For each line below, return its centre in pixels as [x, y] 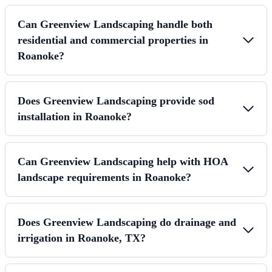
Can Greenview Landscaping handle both [115, 24]
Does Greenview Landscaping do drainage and [127, 222]
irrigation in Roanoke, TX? [82, 238]
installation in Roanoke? [75, 116]
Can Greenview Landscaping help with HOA [123, 161]
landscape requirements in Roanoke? [104, 177]
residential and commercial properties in [113, 40]
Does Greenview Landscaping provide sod [116, 100]
